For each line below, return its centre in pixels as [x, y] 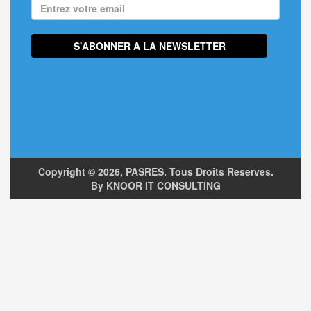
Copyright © [68, 171]
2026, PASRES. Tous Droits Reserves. [185, 171]
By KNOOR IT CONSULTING [155, 185]
